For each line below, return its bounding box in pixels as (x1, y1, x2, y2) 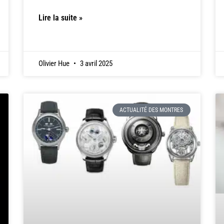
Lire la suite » (38, 13, 83, 23)
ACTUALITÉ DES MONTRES (119, 106, 183, 114)
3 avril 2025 (78, 58, 113, 68)
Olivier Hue (38, 58, 71, 68)
